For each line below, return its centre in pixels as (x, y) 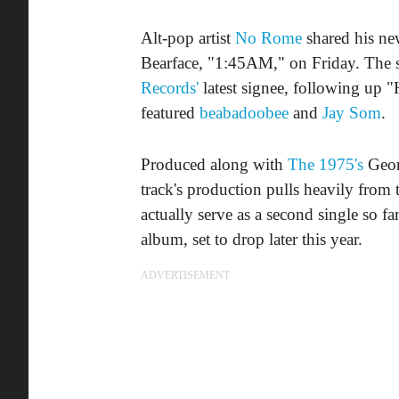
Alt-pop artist (188, 37)
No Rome (269, 37)
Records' (170, 87)
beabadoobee (244, 112)
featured (170, 112)
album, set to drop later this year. (252, 239)
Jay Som (352, 112)
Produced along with (214, 164)
